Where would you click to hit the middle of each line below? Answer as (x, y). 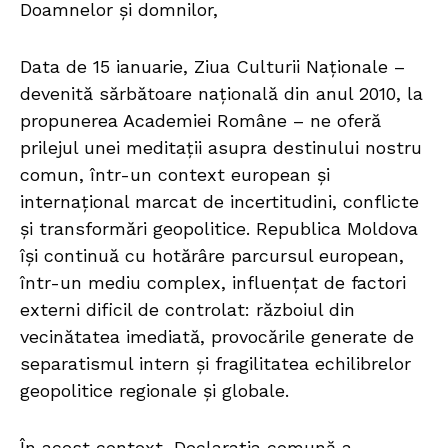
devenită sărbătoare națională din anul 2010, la (221, 94)
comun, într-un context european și (175, 175)
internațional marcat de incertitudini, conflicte (219, 202)
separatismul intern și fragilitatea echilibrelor (215, 364)
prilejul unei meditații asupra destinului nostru (221, 148)
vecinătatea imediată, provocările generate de (217, 337)
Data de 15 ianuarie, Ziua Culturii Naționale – (212, 67)
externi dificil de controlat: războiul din (187, 310)
